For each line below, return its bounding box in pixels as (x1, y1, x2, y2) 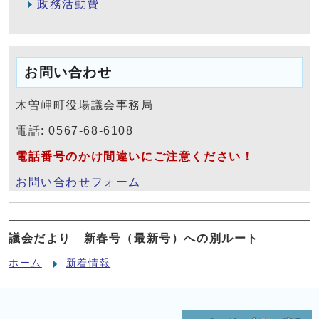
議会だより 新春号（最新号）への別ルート (9, 231, 259, 244)
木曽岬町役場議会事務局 (16, 98, 154, 111)
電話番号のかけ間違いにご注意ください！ (16, 150, 254, 162)
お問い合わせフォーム (16, 175, 141, 188)
